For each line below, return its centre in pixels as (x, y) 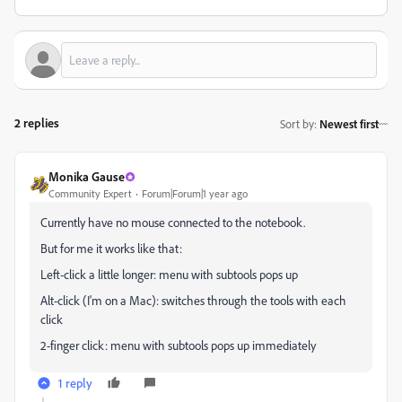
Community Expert (90, 193)
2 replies (37, 122)
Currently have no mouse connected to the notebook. (174, 222)
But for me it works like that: (111, 248)
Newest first (349, 123)
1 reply (75, 383)
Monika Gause (87, 176)
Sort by (297, 123)
